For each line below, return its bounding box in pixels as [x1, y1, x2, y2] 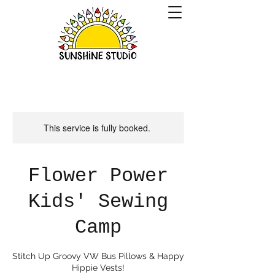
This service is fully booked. [44, 122, 150, 134]
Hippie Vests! [72, 263, 125, 273]
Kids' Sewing [28, 190, 168, 213]
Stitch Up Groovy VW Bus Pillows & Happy [12, 251, 184, 261]
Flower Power [28, 165, 168, 187]
